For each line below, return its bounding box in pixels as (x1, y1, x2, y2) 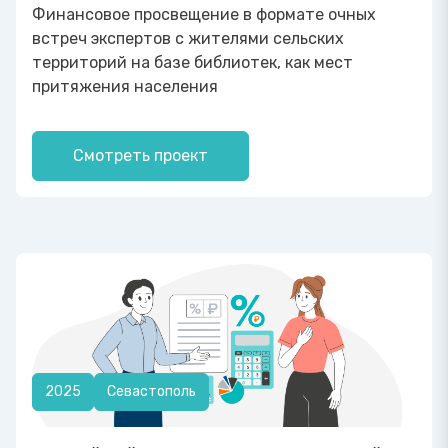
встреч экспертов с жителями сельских (32, 28, 344, 48)
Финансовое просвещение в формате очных (32, 4, 376, 24)
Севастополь (107, 383, 196, 401)
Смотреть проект (73, 145, 208, 165)
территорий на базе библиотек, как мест (32, 52, 353, 72)
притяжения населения (32, 76, 218, 96)
